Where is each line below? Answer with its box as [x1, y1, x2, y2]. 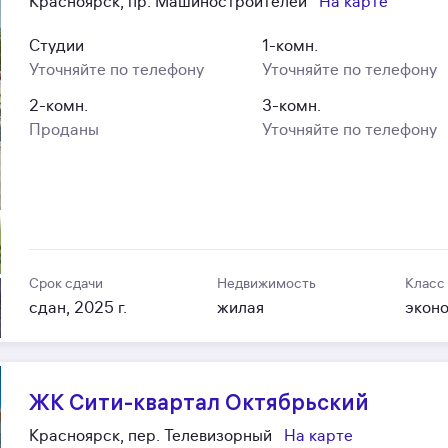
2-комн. [29, 95, 89, 116]
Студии [29, 35, 85, 56]
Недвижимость [216, 274, 316, 292]
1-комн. [261, 35, 318, 56]
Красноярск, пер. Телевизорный [29, 425, 273, 446]
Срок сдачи [29, 274, 104, 292]
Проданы [29, 119, 100, 140]
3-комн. [261, 95, 321, 116]
